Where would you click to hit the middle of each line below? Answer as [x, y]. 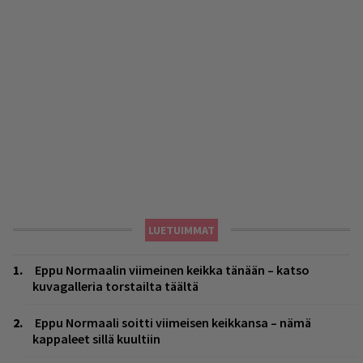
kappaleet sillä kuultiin [96, 338]
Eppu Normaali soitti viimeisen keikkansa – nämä [173, 322]
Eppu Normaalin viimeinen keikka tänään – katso [172, 269]
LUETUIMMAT [181, 230]
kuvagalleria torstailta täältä [115, 286]
